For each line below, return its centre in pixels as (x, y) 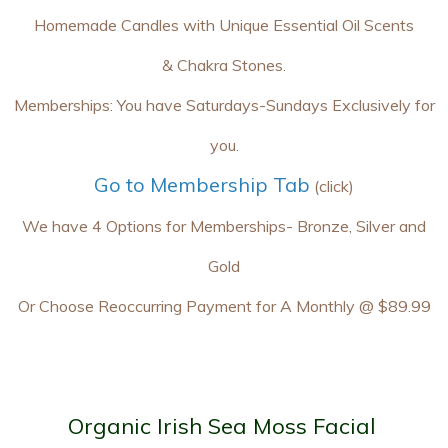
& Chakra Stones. (224, 65)
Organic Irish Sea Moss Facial (222, 426)
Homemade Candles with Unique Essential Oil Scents (224, 25)
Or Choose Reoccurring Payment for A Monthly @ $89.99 (224, 306)
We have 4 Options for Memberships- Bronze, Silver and (224, 226)
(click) (332, 186)
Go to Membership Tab (202, 184)
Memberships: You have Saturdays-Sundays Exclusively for (224, 105)
